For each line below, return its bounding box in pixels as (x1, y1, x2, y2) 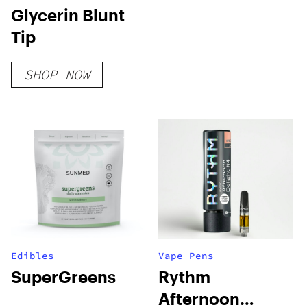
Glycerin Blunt (11, 5, 125, 25)
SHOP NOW (24, 66, 90, 83)
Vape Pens (158, 249, 214, 262)
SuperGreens (11, 267, 116, 286)
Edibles (11, 249, 54, 262)
